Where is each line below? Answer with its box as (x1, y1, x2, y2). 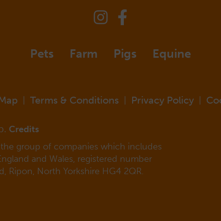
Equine (152, 46, 191, 61)
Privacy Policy (131, 94, 194, 106)
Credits (9, 124, 39, 135)
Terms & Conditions (30, 94, 119, 106)
